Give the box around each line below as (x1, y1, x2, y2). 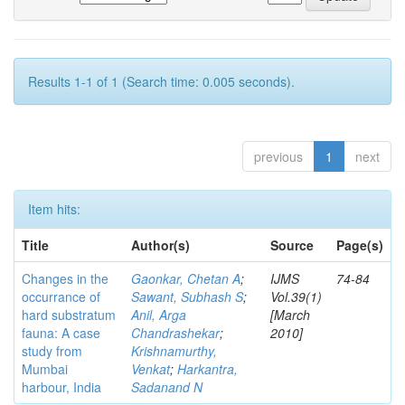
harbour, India (22, 378, 101, 396)
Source (270, 236, 314, 254)
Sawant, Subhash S (131, 287, 243, 306)
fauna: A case (22, 324, 100, 342)
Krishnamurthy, (131, 342, 217, 360)
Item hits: (28, 200, 80, 218)
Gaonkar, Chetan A (131, 269, 240, 287)
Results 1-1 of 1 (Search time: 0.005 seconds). (28, 72, 295, 90)
